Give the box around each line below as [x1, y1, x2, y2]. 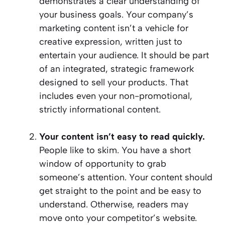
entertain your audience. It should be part [39, 50, 209, 61]
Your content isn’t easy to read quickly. [39, 131, 205, 143]
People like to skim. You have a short [39, 145, 191, 156]
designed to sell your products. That [39, 77, 188, 88]
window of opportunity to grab [39, 158, 166, 170]
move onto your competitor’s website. [39, 212, 197, 224]
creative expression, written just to [39, 36, 182, 48]
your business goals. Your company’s [39, 9, 193, 21]
